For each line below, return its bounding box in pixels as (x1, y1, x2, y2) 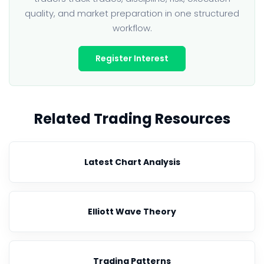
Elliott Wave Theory (88, 205, 176, 217)
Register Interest (95, 52, 169, 64)
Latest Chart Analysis (84, 156, 180, 168)
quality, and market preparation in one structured (25, 7, 239, 19)
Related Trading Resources (34, 109, 230, 128)
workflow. (112, 22, 152, 34)
